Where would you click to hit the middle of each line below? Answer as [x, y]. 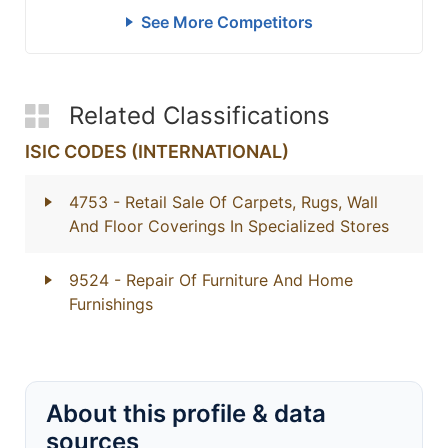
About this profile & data [186, 413]
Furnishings [111, 304]
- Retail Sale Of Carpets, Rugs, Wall [245, 202]
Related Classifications [199, 115]
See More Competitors [226, 22]
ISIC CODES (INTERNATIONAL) [157, 151]
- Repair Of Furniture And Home [233, 280]
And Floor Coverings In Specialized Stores [229, 226]
